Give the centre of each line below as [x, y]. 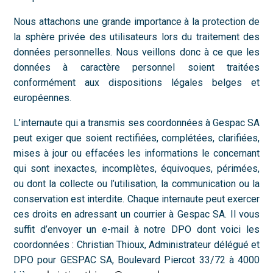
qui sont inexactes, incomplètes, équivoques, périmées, [136, 168]
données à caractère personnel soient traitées [136, 67]
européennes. [42, 98]
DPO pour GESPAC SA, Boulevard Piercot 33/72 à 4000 [136, 260]
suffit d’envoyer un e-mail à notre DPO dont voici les [136, 229]
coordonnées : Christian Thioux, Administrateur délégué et [136, 245]
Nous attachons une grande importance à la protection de [136, 22]
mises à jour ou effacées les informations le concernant [136, 153]
